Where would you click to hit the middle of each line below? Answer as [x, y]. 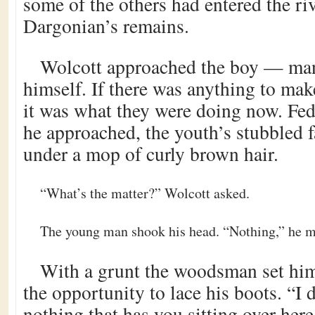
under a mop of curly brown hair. [151, 154]
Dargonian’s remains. [106, 26]
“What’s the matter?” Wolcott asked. [145, 193]
